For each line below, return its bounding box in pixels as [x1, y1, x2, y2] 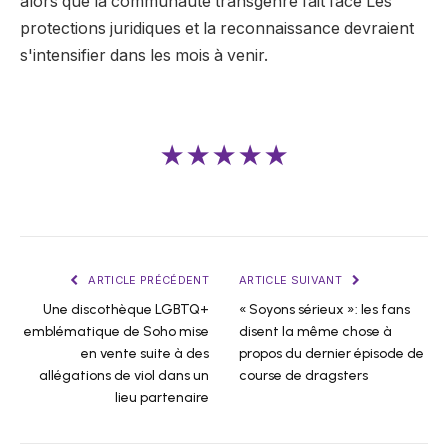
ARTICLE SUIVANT [239, 273, 346, 288]
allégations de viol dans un [39, 367, 209, 385]
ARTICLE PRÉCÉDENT [85, 273, 209, 288]
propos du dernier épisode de [239, 345, 424, 363]
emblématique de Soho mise [24, 323, 209, 341]
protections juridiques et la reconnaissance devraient [20, 18, 414, 38]
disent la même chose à [239, 323, 392, 341]
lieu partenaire [115, 389, 209, 407]
